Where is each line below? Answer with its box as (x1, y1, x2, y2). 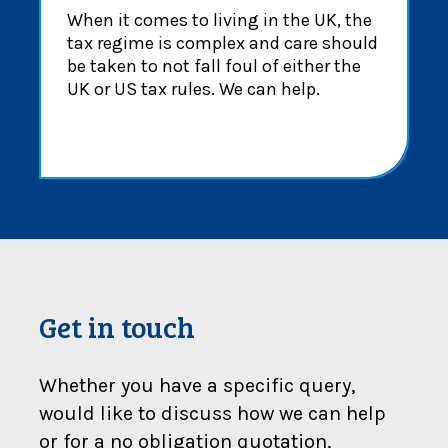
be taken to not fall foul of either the (66, 54, 361, 77)
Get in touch (39, 306, 195, 346)
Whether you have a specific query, (39, 373, 355, 397)
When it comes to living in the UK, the (66, 8, 372, 31)
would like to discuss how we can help (39, 401, 386, 425)
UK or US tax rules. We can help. (66, 77, 320, 100)
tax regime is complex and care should (66, 31, 378, 54)
